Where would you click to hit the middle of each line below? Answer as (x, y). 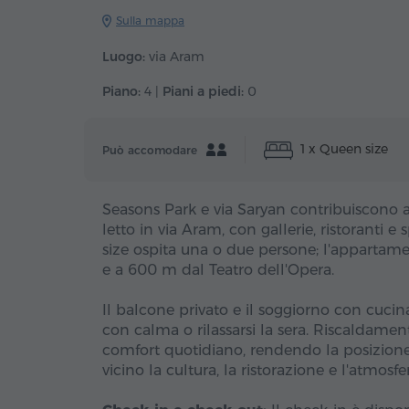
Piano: (121, 91)
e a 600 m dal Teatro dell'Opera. (218, 270)
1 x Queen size (342, 149)
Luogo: (124, 57)
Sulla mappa (150, 21)
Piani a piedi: (203, 91)
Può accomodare (150, 150)
